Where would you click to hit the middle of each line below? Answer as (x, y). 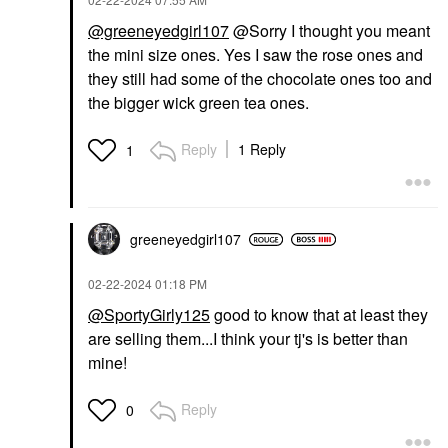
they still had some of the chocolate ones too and (260, 79)
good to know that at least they (319, 315)
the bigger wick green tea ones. (200, 103)
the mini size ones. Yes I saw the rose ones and (255, 55)
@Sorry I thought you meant (329, 31)
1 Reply (262, 149)
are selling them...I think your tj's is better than (248, 339)
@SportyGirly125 (149, 315)
